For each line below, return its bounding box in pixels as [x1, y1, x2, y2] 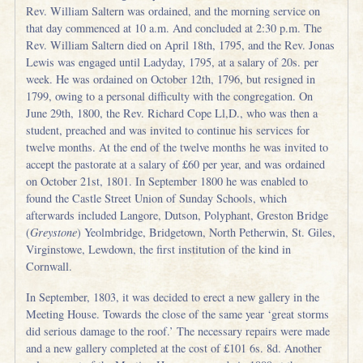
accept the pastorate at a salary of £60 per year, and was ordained [26, 156, 326, 172]
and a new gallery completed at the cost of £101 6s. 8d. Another [26, 340, 322, 357]
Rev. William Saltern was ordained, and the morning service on [26, 2, 321, 19]
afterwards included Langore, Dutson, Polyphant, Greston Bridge [26, 207, 329, 223]
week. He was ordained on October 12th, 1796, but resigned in [26, 70, 316, 87]
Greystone [30, 224, 78, 240]
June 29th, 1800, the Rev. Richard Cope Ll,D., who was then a [26, 105, 318, 121]
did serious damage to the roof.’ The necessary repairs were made [26, 323, 331, 340]
